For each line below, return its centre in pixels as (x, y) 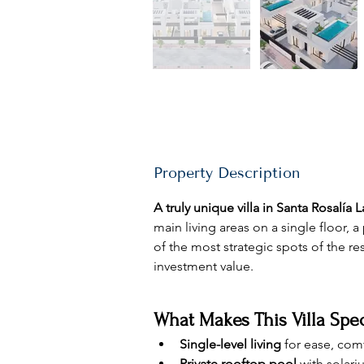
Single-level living (230, 344)
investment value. (204, 266)
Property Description (227, 173)
